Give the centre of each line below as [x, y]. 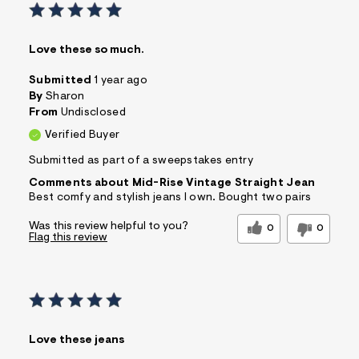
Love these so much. [87, 50]
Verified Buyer [83, 135]
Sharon [65, 97]
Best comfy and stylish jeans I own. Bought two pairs [170, 198]
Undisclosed [93, 113]
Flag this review [68, 238]
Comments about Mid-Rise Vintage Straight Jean [172, 183]
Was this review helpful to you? [109, 226]
